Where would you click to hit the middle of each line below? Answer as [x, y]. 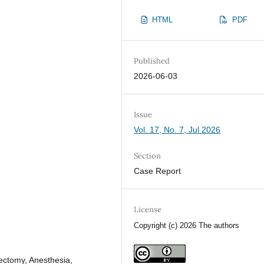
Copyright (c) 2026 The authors [187, 226]
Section [148, 156]
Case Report [158, 171]
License [148, 210]
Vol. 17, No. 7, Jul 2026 [177, 130]
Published [152, 61]
